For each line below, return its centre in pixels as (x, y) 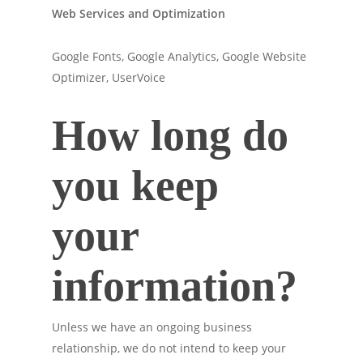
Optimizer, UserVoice (109, 77)
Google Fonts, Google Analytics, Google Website (179, 56)
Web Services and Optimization (139, 13)
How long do (170, 135)
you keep (135, 186)
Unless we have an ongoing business (152, 327)
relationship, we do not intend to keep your (169, 348)
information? (175, 286)
